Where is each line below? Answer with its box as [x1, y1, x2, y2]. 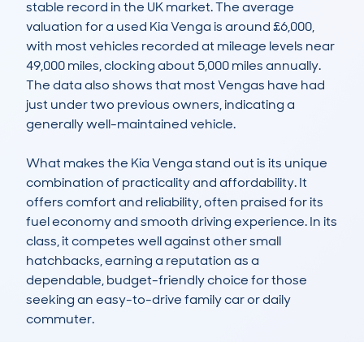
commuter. [26, 310, 94, 328]
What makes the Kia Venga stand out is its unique [26, 154, 327, 172]
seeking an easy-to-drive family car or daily [26, 291, 291, 309]
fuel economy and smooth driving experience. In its [26, 213, 337, 231]
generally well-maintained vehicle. [26, 115, 236, 133]
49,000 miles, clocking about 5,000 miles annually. [26, 57, 321, 75]
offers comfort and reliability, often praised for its [26, 193, 323, 211]
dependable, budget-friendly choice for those [26, 271, 307, 289]
